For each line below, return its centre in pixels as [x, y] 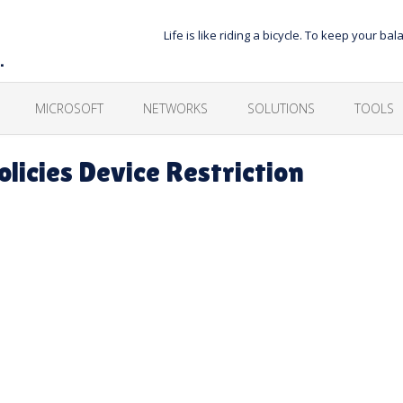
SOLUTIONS [281, 108]
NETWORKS [175, 108]
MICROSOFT [69, 108]
